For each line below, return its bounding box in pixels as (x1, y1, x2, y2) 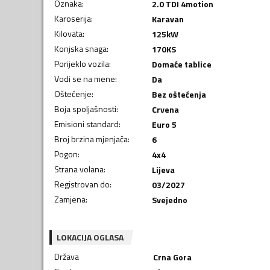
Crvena (151, 102, 179, 116)
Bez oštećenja (151, 87, 206, 101)
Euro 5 (151, 118, 177, 131)
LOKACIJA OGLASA (57, 230, 124, 243)
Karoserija (54, 11, 91, 25)
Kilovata (54, 27, 83, 40)
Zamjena (54, 192, 86, 206)
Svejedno (151, 193, 187, 206)
